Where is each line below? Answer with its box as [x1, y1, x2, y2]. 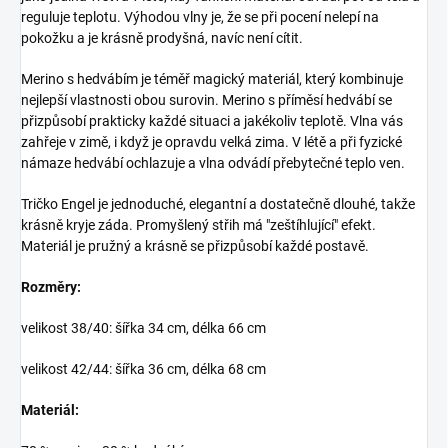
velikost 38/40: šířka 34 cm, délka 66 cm [21, 319, 266, 336]
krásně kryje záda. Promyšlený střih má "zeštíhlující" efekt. [21, 216, 376, 233]
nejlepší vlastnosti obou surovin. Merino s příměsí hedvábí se [21, 91, 392, 108]
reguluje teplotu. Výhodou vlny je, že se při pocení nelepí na [21, 8, 379, 25]
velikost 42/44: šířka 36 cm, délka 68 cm [21, 360, 266, 377]
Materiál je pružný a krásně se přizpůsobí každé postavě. [21, 237, 372, 254]
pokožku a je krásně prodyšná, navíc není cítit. [21, 29, 303, 46]
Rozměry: [21, 278, 81, 295]
